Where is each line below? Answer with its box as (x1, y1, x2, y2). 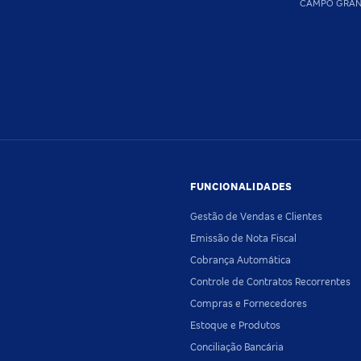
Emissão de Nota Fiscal (190, 232, 297, 244)
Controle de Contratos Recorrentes (190, 276, 351, 288)
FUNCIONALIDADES (190, 180, 293, 193)
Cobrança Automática (190, 254, 291, 266)
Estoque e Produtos (190, 319, 280, 331)
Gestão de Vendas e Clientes (190, 210, 322, 222)
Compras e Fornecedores (190, 297, 307, 309)
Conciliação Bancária (190, 341, 284, 353)
